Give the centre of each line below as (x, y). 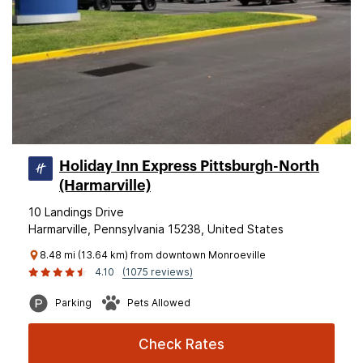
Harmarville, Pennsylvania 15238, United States (156, 229)
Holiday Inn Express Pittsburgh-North (189, 166)
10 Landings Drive (76, 212)
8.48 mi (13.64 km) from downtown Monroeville (153, 255)
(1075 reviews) (158, 272)
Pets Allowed (159, 303)
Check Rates (181, 344)
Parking (73, 303)
